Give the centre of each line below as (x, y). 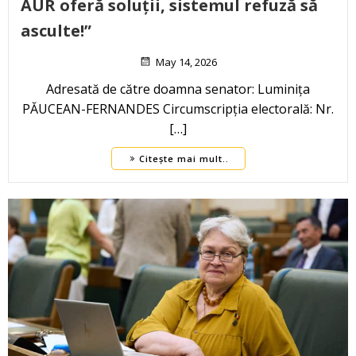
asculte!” (56, 31)
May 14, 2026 (186, 62)
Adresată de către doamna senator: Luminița (178, 89)
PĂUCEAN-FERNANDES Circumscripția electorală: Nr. (178, 109)
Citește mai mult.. (184, 159)
